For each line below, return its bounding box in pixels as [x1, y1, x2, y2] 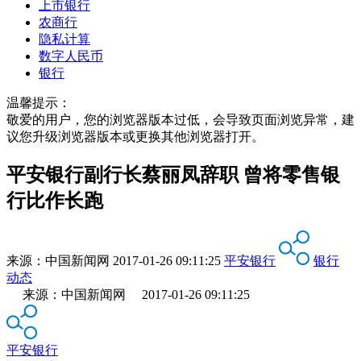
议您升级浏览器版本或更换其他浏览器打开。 [6, 129, 264, 143]
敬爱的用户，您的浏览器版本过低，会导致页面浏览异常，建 [6, 112, 355, 127]
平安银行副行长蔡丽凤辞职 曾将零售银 [6, 164, 340, 185]
